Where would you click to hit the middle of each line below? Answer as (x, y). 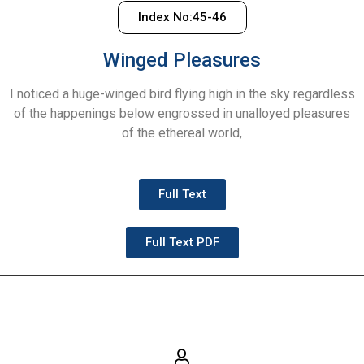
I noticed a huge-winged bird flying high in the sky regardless (182, 93)
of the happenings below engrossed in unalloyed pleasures (182, 113)
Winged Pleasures (182, 60)
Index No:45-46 (182, 17)
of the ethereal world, (182, 132)
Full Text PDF (182, 242)
